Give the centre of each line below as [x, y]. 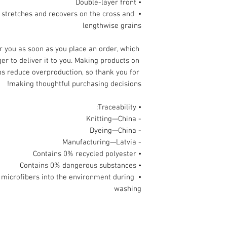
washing [128, 189]
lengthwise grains [112, 26]
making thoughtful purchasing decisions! [75, 84]
